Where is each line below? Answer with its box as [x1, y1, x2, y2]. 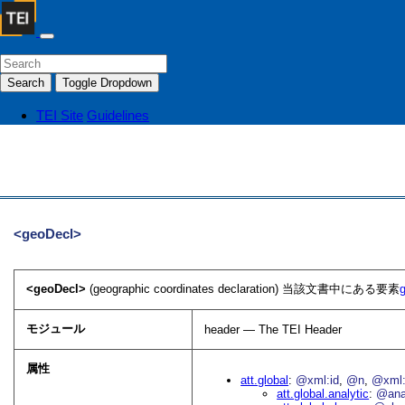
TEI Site [36, 107, 83, 123]
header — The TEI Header [204, 323, 343, 337]
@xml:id [296, 373, 340, 388]
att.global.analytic [277, 387, 370, 401]
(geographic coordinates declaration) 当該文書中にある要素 [89, 282, 400, 297]
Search [7, 76, 44, 90]
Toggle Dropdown [62, 76, 152, 90]
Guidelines [87, 107, 149, 123]
